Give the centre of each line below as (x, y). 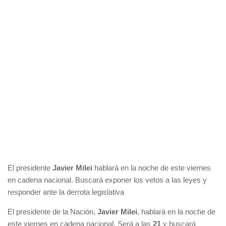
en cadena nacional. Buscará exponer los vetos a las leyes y (107, 180)
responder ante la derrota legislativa (66, 192)
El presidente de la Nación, (52, 211)
